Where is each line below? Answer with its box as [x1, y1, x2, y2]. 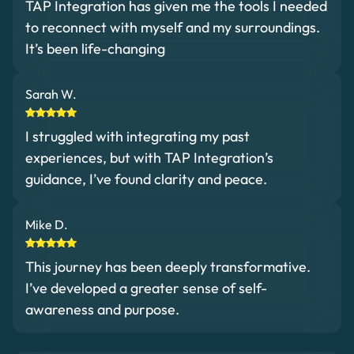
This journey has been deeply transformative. [25, 257, 311, 276]
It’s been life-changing [25, 39, 165, 58]
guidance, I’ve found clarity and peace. [25, 169, 267, 188]
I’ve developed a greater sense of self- [25, 278, 267, 297]
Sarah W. [25, 85, 77, 102]
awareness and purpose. [25, 299, 179, 318]
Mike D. [25, 216, 68, 232]
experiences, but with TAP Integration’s [25, 148, 273, 167]
